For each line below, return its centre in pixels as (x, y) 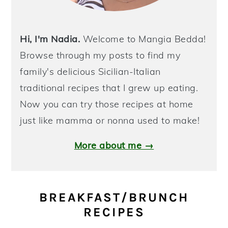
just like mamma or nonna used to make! (110, 121)
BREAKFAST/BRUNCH (114, 197)
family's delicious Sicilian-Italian (90, 72)
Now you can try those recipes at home (107, 104)
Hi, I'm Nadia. (50, 39)
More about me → (114, 146)
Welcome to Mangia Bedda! (143, 39)
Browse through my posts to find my (100, 55)
